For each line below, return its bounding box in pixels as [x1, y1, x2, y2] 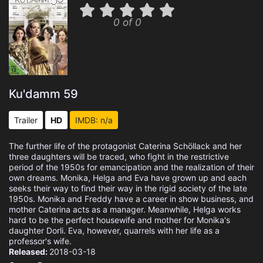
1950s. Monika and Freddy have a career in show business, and [9, 194, 254, 204]
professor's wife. [9, 236, 72, 246]
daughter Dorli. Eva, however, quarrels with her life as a [9, 225, 220, 235]
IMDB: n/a [75, 115, 113, 125]
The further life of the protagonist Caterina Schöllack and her [9, 141, 242, 151]
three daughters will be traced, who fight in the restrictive [9, 151, 229, 161]
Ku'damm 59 [9, 87, 78, 101]
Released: [9, 247, 49, 257]
